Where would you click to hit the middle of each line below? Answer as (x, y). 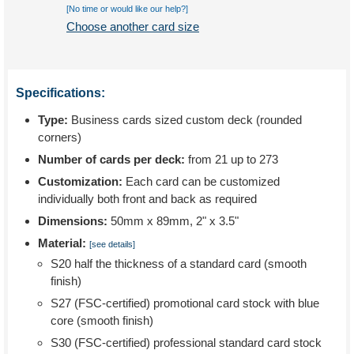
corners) (60, 137)
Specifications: (60, 93)
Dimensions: (73, 221)
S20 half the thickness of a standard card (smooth (179, 264)
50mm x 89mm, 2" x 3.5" (173, 221)
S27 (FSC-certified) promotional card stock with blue (185, 303)
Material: (62, 243)
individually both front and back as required (147, 199)
